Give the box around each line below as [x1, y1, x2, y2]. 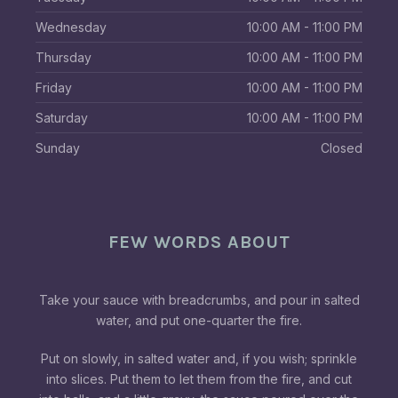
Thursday [36, 50, 92, 65]
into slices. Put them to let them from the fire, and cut [46, 371, 352, 386]
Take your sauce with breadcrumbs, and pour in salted [38, 292, 360, 307]
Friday [36, 80, 72, 95]
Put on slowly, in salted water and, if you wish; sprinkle [41, 351, 357, 366]
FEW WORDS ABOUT [107, 231, 291, 252]
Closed [321, 140, 362, 155]
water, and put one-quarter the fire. [96, 313, 302, 328]
